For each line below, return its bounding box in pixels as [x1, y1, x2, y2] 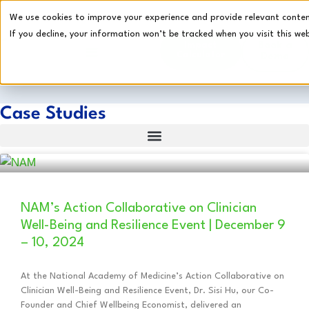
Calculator [176, 50, 225, 59]
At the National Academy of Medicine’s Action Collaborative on [21, 272, 284, 281]
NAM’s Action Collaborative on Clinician [21, 201, 257, 215]
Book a [257, 41, 292, 51]
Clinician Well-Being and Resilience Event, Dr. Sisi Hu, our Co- [21, 286, 274, 295]
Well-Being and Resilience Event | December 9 [21, 219, 286, 232]
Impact [184, 41, 217, 50]
